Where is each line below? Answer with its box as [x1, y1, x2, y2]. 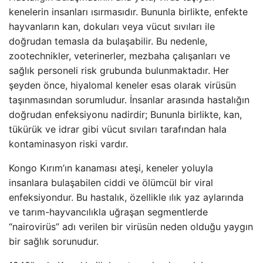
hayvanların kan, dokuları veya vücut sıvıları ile [9, 20, 215, 32]
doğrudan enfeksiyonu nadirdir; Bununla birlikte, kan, [9, 108, 242, 120]
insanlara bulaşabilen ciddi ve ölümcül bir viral [9, 176, 213, 188]
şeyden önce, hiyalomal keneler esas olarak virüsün [9, 79, 236, 91]
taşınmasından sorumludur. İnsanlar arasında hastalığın [9, 93, 249, 106]
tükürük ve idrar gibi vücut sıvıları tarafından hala [9, 123, 227, 135]
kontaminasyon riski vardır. [9, 137, 128, 150]
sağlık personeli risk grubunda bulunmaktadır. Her [9, 64, 229, 76]
